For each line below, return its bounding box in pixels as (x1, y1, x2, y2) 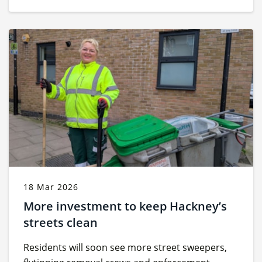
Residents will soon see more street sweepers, (23, 240, 227, 254)
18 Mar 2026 (23, 181, 78, 192)
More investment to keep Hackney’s (23, 198, 227, 214)
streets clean (23, 214, 98, 230)
